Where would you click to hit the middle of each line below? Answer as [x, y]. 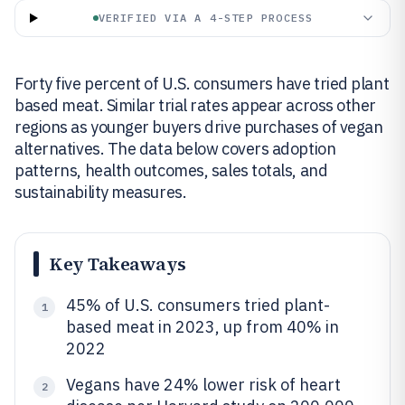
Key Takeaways [118, 264]
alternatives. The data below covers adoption [175, 149]
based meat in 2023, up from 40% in [202, 327]
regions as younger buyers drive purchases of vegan [199, 127]
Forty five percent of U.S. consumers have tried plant [202, 84]
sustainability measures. [101, 192]
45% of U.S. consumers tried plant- [198, 305]
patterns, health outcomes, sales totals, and [171, 170]
